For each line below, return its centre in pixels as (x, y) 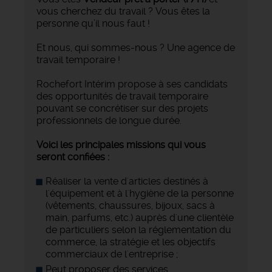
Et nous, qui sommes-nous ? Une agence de (136, 48)
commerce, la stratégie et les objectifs (131, 242)
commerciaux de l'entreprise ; (112, 254)
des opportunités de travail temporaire (122, 97)
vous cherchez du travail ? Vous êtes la (123, 12)
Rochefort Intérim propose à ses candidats (132, 84)
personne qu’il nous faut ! (93, 24)
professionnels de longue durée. (109, 121)
